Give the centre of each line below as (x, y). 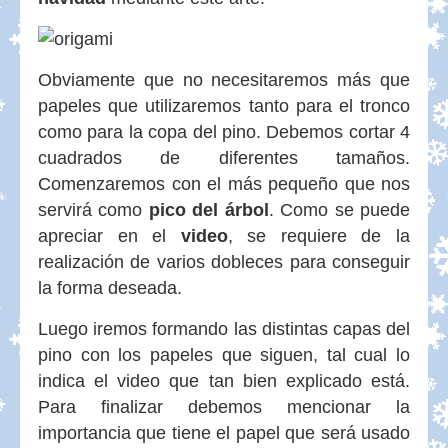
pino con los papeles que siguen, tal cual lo (224, 355)
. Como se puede (339, 210)
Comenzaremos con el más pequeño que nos (224, 184)
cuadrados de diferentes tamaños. (224, 158)
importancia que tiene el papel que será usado (224, 433)
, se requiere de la (319, 236)
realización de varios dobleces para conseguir (224, 262)
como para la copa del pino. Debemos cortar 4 (224, 132)
